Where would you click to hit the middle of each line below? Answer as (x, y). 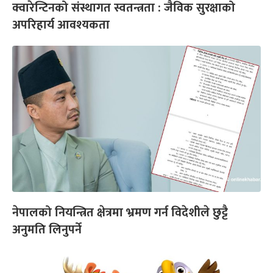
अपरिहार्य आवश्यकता (61, 25)
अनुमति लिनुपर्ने (47, 229)
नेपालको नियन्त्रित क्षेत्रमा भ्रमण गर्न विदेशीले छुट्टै (120, 212)
